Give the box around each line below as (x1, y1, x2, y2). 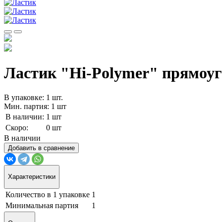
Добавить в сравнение (8, 144, 75, 152)
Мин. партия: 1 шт (4, 102, 66, 111)
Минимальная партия (5, 201, 78, 210)
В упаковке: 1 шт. (4, 93, 63, 102)
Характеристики (8, 173, 55, 181)
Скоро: (5, 123, 28, 132)
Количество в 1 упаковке (5, 190, 90, 199)
